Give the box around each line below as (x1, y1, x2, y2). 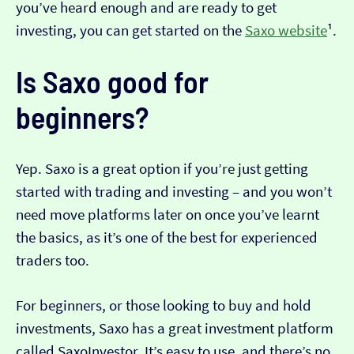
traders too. (16, 251, 89, 270)
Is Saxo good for (16, 63, 209, 100)
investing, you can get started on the (16, 21, 245, 40)
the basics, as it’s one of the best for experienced (16, 228, 318, 247)
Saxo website (245, 21, 327, 40)
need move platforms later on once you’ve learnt (16, 205, 319, 224)
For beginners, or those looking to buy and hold (16, 296, 311, 315)
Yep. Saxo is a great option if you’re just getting (16, 160, 308, 179)
